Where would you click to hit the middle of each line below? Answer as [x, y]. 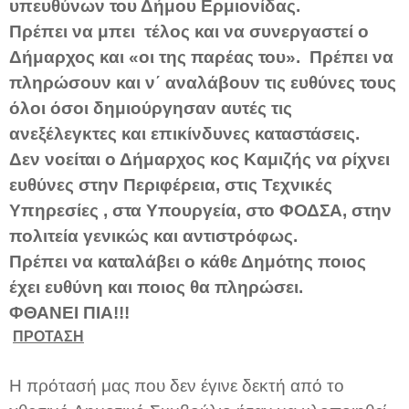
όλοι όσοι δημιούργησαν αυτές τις [151, 108]
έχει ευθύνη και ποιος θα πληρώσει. [156, 287]
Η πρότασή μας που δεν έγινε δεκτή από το [177, 385]
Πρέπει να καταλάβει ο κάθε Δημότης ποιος [188, 261]
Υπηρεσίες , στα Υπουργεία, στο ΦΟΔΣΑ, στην [200, 210]
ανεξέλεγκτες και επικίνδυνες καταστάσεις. [184, 133]
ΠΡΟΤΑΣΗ [48, 336]
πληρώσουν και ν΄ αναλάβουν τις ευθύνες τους [203, 82]
